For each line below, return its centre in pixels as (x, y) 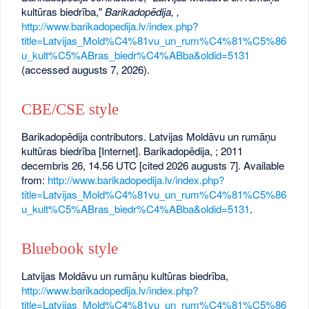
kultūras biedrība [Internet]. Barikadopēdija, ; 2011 (132, 150)
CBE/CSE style (70, 110)
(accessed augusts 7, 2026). (86, 69)
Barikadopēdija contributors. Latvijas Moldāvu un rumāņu (149, 136)
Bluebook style (70, 248)
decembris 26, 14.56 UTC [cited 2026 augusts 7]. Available (153, 165)
